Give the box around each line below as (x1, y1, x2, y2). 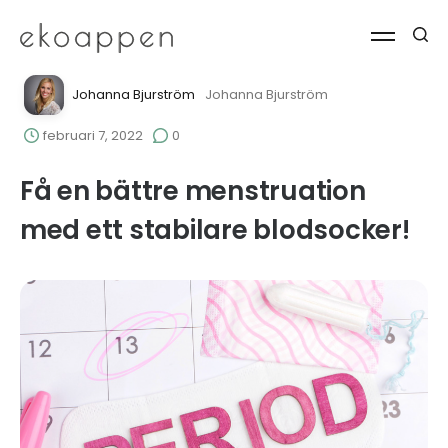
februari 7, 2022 (39, 126, 143, 145)
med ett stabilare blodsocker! (20, 212, 410, 248)
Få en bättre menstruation (20, 173, 366, 209)
